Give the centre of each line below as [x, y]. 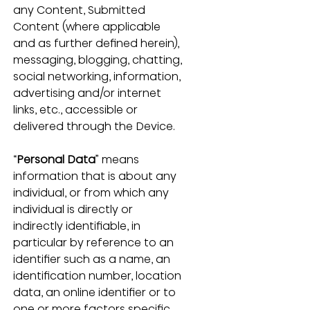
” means [118, 159]
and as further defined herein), [97, 43]
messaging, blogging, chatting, [99, 60]
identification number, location [98, 275]
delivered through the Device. [94, 126]
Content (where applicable [88, 26]
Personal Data [56, 159]
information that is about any [96, 176]
